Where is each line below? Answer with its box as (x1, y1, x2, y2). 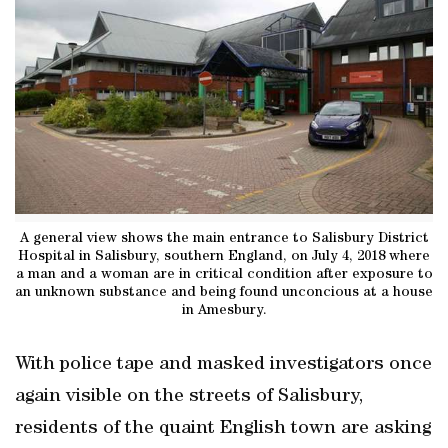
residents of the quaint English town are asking (15, 419, 431, 439)
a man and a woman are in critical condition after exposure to (15, 267, 433, 282)
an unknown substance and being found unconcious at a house (15, 285, 433, 300)
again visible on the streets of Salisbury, (15, 387, 363, 407)
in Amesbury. (181, 303, 267, 318)
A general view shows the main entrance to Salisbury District (19, 231, 429, 246)
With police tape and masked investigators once (15, 355, 432, 375)
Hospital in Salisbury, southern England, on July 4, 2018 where (18, 249, 430, 264)
